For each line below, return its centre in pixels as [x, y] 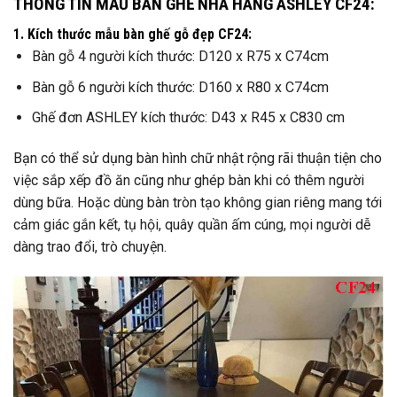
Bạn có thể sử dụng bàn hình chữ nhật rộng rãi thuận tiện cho [198, 159]
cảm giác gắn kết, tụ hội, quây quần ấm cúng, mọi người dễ [192, 225]
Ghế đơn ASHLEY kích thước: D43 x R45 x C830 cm [188, 118]
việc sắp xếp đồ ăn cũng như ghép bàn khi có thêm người [189, 181]
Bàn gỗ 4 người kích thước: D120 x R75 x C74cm [180, 57]
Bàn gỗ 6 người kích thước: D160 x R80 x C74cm [180, 87]
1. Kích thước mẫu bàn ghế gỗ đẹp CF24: [132, 35]
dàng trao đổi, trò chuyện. [90, 247]
